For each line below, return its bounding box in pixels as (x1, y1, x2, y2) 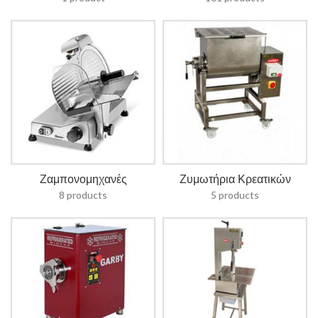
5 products (211, 189, 259, 201)
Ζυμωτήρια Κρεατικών (179, 171, 291, 187)
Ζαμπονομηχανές (39, 171, 127, 187)
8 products (59, 189, 107, 201)
